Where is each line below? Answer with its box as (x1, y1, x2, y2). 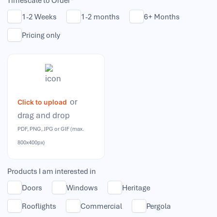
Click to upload (17, 98, 67, 106)
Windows (66, 182, 98, 192)
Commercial (80, 201, 122, 211)
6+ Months (144, 11, 180, 21)
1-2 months (81, 11, 120, 21)
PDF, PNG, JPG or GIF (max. (17, 125, 84, 132)
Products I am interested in (7, 166, 96, 176)
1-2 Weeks (22, 11, 57, 21)
